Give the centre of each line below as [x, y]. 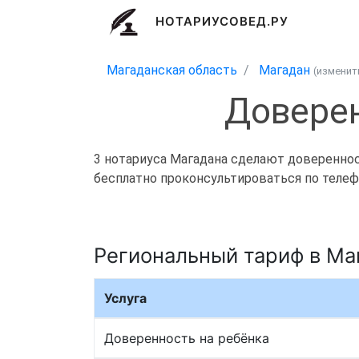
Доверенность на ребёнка [187, 338]
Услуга [125, 298]
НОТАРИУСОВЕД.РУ [222, 22]
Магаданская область [172, 70]
